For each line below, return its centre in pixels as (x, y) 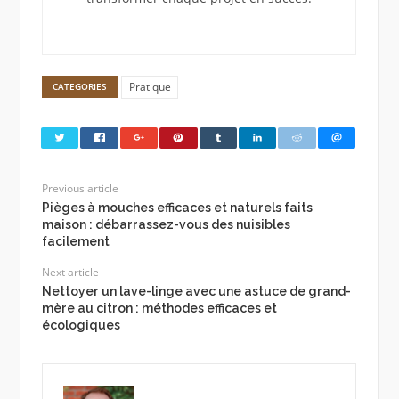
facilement (75, 241)
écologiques (81, 325)
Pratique (150, 87)
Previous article (80, 188)
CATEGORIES (80, 87)
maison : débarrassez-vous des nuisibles (166, 224)
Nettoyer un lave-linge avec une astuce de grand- (196, 291)
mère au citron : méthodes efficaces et (159, 308)
